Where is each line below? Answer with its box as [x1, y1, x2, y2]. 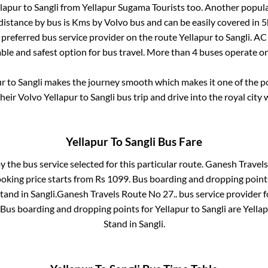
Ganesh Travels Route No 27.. [56, 188, 177, 200]
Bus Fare [156, 135, 202, 149]
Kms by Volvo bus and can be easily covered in [71, 16, 261, 28]
